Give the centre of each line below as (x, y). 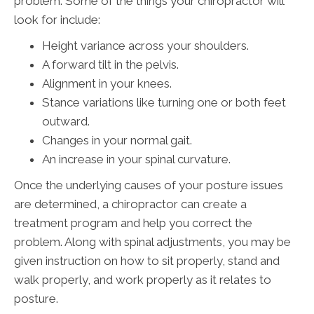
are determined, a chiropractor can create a (130, 204)
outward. (66, 122)
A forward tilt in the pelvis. (110, 65)
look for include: (57, 20)
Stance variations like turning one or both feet (164, 103)
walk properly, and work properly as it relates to (143, 280)
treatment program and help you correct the (133, 223)
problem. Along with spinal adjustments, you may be (152, 242)
